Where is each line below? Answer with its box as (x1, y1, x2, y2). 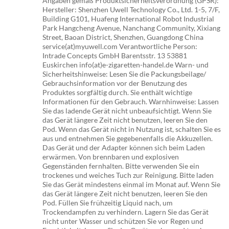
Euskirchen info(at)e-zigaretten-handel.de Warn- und (42, 60, 209, 70)
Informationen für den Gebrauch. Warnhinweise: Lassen (42, 97, 219, 106)
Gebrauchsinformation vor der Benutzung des (42, 79, 188, 88)
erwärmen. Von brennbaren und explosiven (42, 152, 179, 162)
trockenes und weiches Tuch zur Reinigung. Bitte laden (42, 171, 214, 180)
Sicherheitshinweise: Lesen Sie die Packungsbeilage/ (42, 70, 207, 79)
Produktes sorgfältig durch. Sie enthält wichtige (42, 88, 193, 97)
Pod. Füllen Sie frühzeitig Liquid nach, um (42, 198, 173, 208)
